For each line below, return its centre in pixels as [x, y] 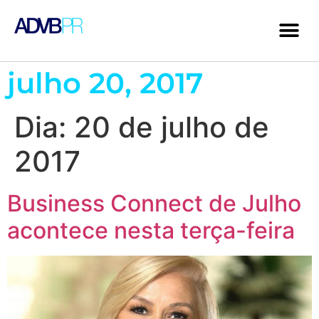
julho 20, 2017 [105, 83]
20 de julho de [172, 127]
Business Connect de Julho [154, 203]
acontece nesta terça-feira [151, 230]
